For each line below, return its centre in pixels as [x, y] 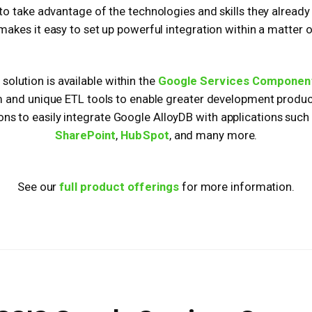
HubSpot [145, 135]
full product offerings [119, 186]
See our [39, 186]
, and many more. [213, 135]
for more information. [237, 186]
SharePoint [85, 135]
